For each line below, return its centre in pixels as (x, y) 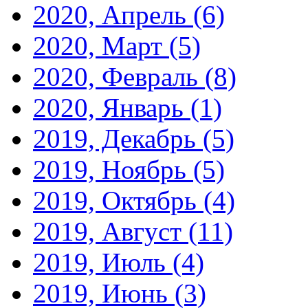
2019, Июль (103, 263)
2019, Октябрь (118, 201)
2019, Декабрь (118, 139)
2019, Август (111, 232)
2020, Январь (112, 108)
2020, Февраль (119, 77)
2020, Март (101, 46)
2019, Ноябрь (113, 170)
